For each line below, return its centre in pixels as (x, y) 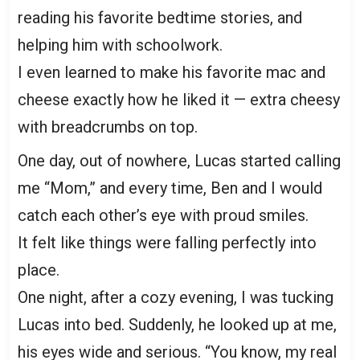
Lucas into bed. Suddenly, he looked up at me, (177, 325)
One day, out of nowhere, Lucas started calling (179, 161)
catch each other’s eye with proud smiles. (163, 215)
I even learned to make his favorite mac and (172, 72)
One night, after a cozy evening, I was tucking (176, 297)
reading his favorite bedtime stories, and (160, 18)
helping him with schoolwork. (120, 45)
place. (39, 270)
